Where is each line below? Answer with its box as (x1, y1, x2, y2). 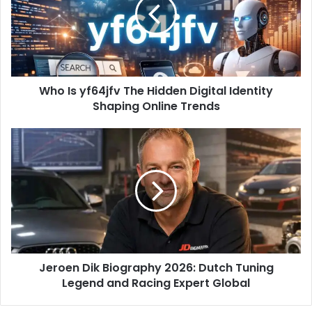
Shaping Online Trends (92, 98, 220, 115)
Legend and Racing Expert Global (62, 275, 250, 292)
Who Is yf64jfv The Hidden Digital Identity (39, 83, 273, 100)
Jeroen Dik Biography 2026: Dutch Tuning (38, 260, 274, 276)
